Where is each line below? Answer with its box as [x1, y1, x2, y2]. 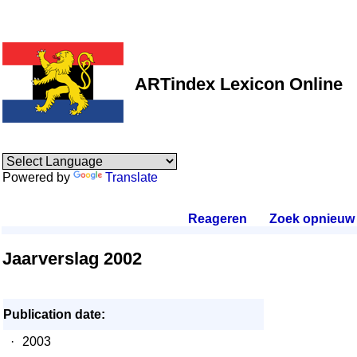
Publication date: [3, 308, 105, 321]
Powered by [2, 171, 73, 184]
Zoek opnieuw [269, 212, 354, 226]
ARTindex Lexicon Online [135, 74, 343, 94]
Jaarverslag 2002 [2, 249, 142, 269]
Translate [105, 171, 158, 184]
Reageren [188, 212, 247, 226]
